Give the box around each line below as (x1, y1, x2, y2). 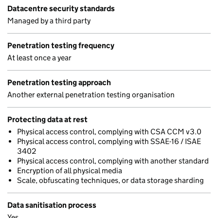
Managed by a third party (7, 16, 91, 25)
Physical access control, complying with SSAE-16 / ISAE (17, 137, 201, 146)
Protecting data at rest (7, 115, 88, 124)
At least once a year (7, 53, 72, 62)
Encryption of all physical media (17, 166, 122, 175)
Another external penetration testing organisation (7, 90, 175, 99)
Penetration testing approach (7, 78, 111, 87)
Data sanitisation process (7, 200, 96, 210)
